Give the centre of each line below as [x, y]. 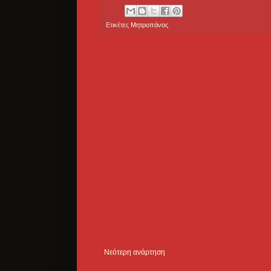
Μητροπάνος [149, 24]
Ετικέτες [118, 24]
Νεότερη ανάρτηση [135, 252]
